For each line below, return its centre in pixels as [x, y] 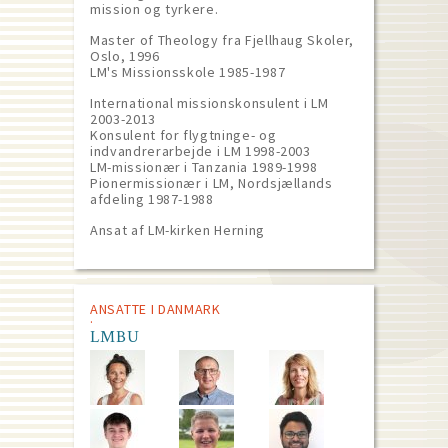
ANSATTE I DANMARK [155, 309]
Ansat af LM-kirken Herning [177, 230]
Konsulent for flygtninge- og [183, 135]
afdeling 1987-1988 [152, 199]
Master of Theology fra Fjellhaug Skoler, [222, 40]
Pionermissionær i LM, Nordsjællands [211, 183]
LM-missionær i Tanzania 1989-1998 [204, 167]
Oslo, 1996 [125, 56]
